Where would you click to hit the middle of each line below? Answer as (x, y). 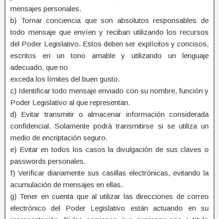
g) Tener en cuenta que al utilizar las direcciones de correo (109, 196)
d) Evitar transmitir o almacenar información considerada (109, 114)
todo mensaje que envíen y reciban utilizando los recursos (109, 32)
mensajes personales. (46, 8)
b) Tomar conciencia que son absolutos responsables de (109, 20)
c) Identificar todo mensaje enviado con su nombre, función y (109, 90)
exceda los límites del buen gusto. (65, 79)
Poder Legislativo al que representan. (70, 102)
